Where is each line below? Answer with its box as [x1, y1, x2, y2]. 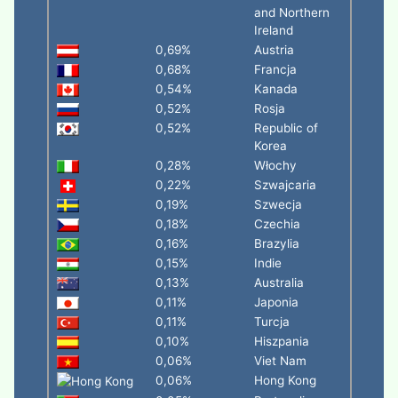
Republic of [253, 121, 318, 135]
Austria [253, 43, 294, 57]
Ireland [253, 23, 293, 37]
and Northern [253, 5, 330, 20]
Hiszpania [253, 334, 309, 348]
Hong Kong [253, 373, 316, 387]
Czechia [253, 217, 300, 231]
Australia [253, 275, 304, 290]
